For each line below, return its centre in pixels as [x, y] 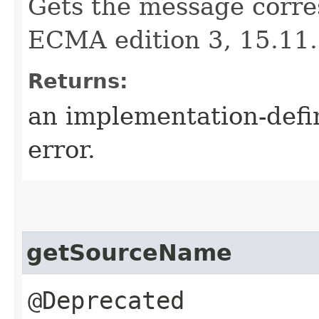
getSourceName [129, 253]
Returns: [78, 81]
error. [62, 150]
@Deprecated [106, 300]
